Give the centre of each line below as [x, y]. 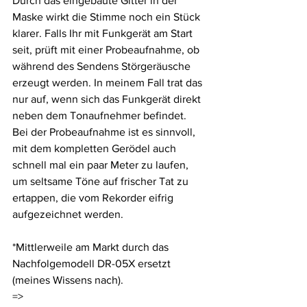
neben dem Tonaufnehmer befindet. [101, 115]
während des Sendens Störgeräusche [103, 66]
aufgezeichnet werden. [69, 214]
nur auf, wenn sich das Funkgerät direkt [108, 99]
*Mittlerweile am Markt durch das [92, 247]
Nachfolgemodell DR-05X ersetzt [93, 263]
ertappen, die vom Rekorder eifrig [94, 198]
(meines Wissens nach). [68, 280]
